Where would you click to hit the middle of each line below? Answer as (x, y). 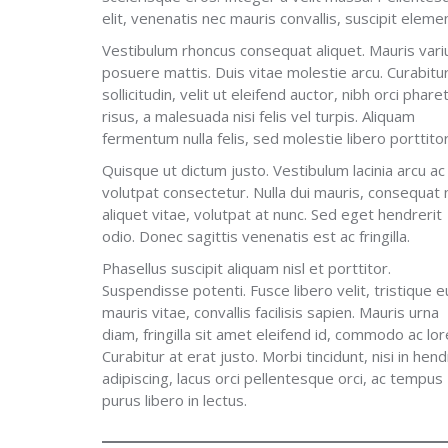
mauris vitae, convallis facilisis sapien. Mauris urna (270, 312)
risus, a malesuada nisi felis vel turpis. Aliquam (258, 116)
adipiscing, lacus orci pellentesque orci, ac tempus (272, 378)
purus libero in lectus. (174, 400)
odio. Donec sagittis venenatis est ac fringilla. (256, 236)
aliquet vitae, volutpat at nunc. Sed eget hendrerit (272, 214)
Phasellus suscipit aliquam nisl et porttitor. (246, 268)
